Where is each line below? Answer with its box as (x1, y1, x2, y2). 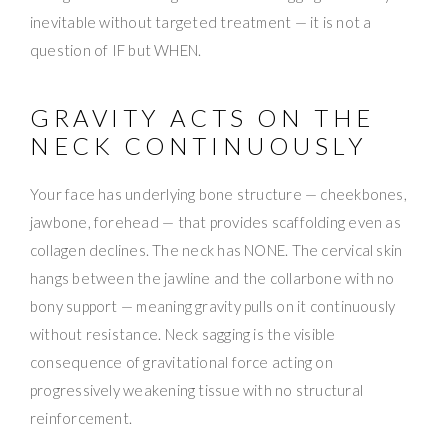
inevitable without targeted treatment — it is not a (30, 13, 372, 32)
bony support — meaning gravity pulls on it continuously (30, 297, 396, 316)
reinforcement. (30, 409, 133, 428)
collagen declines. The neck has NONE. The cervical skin (30, 241, 403, 260)
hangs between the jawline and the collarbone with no (30, 269, 395, 288)
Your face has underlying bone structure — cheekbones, (30, 185, 407, 204)
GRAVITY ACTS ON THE (30, 103, 375, 133)
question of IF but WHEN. (30, 41, 202, 60)
